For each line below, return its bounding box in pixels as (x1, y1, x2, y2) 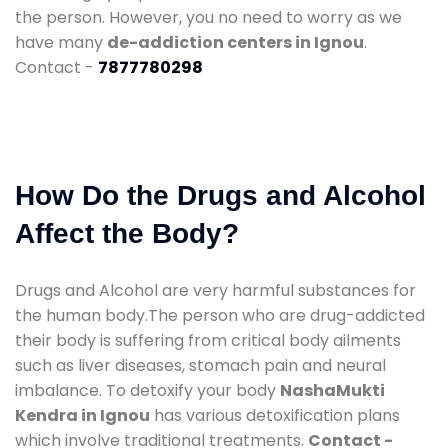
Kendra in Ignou (15, 403, 150, 427)
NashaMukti (280, 378, 385, 402)
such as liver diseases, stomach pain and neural (15, 353, 386, 377)
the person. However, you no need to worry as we (15, 5, 402, 29)
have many (15, 30, 107, 54)
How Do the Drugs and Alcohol (15, 179, 426, 211)
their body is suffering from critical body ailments (15, 328, 401, 352)
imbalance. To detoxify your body (15, 378, 280, 402)
